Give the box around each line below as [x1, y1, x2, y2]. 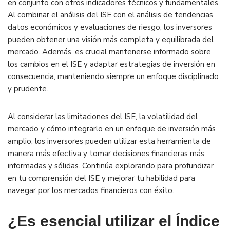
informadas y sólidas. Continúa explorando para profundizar [8, 161, 214, 171]
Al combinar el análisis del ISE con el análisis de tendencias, [8, 10, 215, 21]
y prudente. [8, 84, 48, 94]
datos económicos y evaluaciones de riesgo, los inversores [8, 22, 212, 33]
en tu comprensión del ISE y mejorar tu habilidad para [8, 173, 195, 184]
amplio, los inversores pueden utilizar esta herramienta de [8, 136, 211, 147]
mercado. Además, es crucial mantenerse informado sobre [8, 47, 211, 57]
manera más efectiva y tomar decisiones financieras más [8, 148, 204, 159]
